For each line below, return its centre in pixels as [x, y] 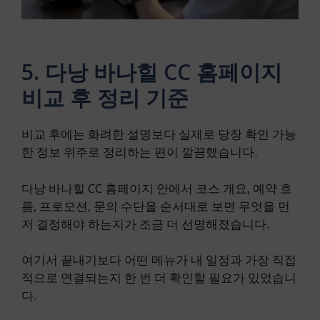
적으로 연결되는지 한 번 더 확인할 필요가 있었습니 [159, 278]
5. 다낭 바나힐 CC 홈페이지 [152, 72]
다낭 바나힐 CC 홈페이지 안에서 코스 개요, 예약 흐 [157, 188]
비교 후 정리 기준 [105, 98]
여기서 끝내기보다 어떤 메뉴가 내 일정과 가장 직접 [159, 260]
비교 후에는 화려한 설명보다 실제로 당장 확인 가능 [159, 134]
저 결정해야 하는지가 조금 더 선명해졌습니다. [145, 224]
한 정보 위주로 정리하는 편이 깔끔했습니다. [139, 152]
